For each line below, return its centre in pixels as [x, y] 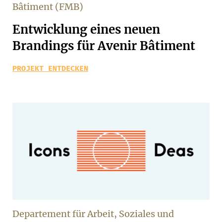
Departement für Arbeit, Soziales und [93, 214]
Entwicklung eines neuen [86, 29]
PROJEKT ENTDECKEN [50, 68]
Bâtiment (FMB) [48, 7]
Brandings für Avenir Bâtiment [104, 46]
